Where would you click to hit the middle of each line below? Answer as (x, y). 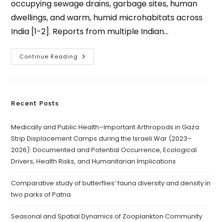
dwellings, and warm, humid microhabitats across (107, 18)
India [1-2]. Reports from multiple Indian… (90, 31)
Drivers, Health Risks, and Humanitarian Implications (94, 161)
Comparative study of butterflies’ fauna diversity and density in (111, 183)
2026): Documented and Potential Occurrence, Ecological (104, 150)
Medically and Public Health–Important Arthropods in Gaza (105, 127)
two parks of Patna (41, 194)
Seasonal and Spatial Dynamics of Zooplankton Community (107, 216)
